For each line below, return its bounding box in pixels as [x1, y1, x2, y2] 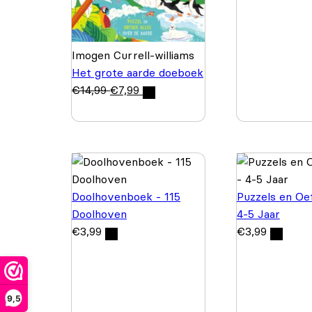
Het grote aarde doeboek [72, 65, 203, 79]
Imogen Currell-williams [72, 47, 194, 62]
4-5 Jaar [236, 206, 280, 221]
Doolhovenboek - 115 [72, 189, 180, 203]
